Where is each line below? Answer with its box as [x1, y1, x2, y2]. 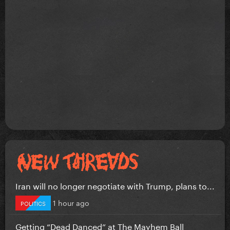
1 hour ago [53, 196, 89, 208]
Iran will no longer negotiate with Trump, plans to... [15, 178, 215, 191]
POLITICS [21, 198, 46, 207]
